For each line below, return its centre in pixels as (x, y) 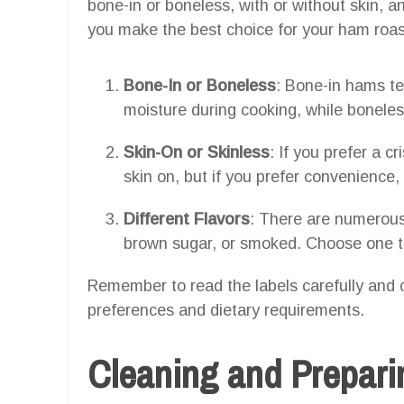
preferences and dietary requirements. (226, 310)
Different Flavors (187, 219)
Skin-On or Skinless (197, 152)
